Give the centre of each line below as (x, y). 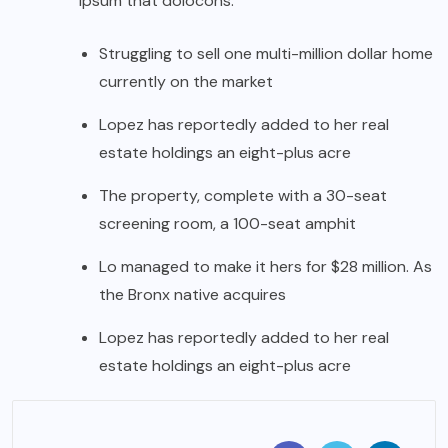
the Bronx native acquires (192, 294)
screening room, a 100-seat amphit (227, 223)
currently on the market (186, 81)
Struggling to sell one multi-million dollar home (266, 53)
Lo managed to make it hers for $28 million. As (265, 266)
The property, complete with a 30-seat (243, 195)
